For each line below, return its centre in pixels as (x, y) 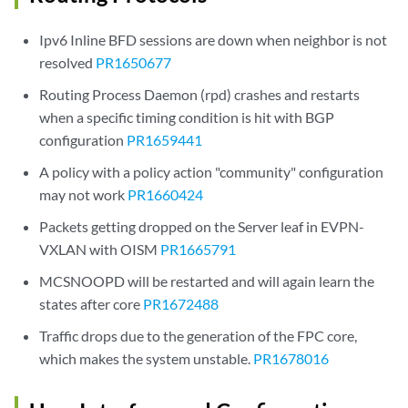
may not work (84, 194)
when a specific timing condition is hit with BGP (187, 117)
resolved (68, 62)
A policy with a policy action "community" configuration (212, 172)
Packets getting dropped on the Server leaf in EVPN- (202, 226)
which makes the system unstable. (147, 358)
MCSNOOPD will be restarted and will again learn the (207, 281)
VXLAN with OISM (100, 249)
